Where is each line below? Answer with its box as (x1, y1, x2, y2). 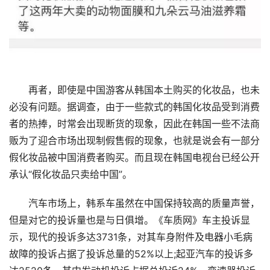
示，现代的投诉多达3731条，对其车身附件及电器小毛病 (9, 231, 253, 243)
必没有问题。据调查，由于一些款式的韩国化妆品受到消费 (9, 101, 260, 113)
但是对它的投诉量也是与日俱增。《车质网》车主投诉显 (9, 215, 250, 227)
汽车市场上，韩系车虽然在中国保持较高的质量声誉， (9, 198, 260, 210)
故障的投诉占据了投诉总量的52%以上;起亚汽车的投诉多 (9, 248, 253, 260)
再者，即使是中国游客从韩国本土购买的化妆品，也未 (9, 84, 260, 96)
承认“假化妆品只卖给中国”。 (9, 169, 132, 181)
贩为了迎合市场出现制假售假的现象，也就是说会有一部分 (9, 135, 260, 147)
